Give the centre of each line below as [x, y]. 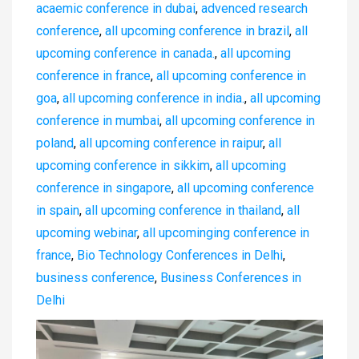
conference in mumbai [98, 120]
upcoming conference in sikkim [123, 165]
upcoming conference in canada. [125, 53]
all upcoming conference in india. [153, 98]
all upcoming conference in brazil [197, 30]
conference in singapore [104, 188]
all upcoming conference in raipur [171, 143]
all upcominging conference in [226, 232]
